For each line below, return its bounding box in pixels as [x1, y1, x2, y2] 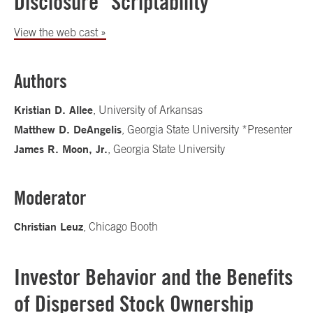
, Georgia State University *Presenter [122, 123, 292, 136]
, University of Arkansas [93, 103, 203, 116]
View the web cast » [14, 26, 106, 38]
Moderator [14, 186, 86, 210]
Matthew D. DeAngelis [14, 122, 122, 136]
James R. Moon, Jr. [14, 142, 108, 156]
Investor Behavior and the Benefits [14, 263, 293, 291]
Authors [14, 69, 67, 93]
